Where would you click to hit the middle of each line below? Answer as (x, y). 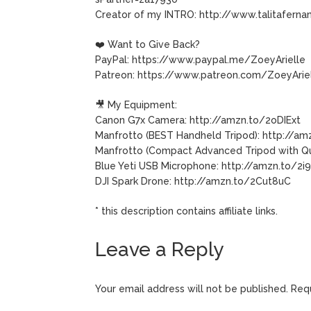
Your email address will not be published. (192, 288)
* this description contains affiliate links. (186, 211)
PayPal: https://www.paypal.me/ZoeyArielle (200, 59)
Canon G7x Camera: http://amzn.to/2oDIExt (198, 120)
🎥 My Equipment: (136, 104)
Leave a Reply (159, 249)
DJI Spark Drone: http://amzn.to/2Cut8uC (193, 181)
